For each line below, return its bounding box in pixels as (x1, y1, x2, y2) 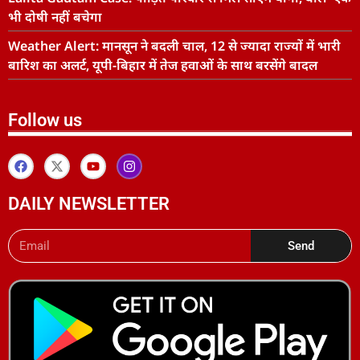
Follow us (8, 110, 82, 131)
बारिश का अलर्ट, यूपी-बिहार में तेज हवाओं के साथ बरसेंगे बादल (8, 56, 317, 75)
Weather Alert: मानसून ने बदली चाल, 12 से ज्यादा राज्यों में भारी (8, 37, 341, 55)
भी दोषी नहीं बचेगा (8, 8, 102, 27)
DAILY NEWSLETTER (8, 194, 170, 215)
